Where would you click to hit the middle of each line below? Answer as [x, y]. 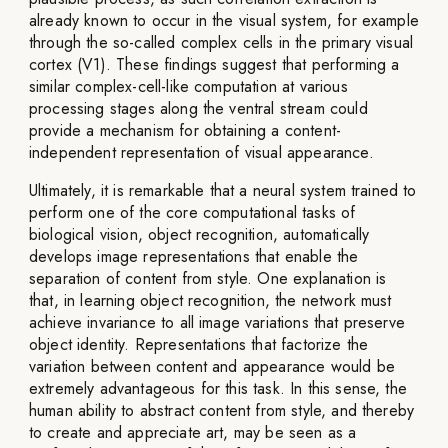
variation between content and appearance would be [212, 366]
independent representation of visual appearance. [201, 152]
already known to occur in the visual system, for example [224, 20]
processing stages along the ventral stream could [198, 108]
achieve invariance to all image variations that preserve [217, 322]
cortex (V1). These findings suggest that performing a [214, 64]
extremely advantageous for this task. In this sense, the [218, 388]
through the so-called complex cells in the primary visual [221, 42]
